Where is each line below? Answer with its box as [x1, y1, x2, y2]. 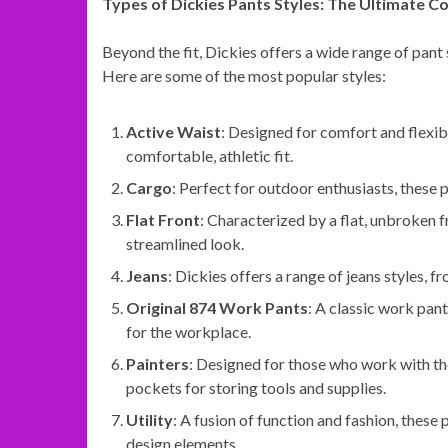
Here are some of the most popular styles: [102, 66, 386, 85]
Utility [126, 410, 173, 429]
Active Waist [126, 122, 221, 141]
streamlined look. [126, 234, 244, 253]
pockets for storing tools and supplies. [126, 378, 386, 397]
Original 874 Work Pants [126, 298, 308, 317]
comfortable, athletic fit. [126, 146, 293, 165]
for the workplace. [126, 322, 251, 341]
